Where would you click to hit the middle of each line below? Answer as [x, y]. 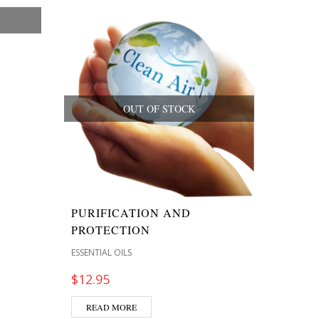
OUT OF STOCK [159, 108]
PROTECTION [111, 230]
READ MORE [111, 307]
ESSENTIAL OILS [101, 252]
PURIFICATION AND [131, 213]
